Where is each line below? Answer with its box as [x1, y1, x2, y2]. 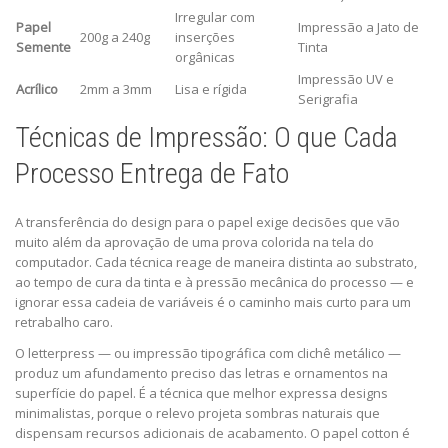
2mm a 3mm [80, 80, 152, 99]
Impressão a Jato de [298, 18, 419, 37]
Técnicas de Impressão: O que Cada [15, 121, 398, 155]
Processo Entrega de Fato [15, 157, 289, 191]
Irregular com [175, 8, 255, 27]
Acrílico [16, 80, 58, 99]
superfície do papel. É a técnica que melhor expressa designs [15, 384, 388, 403]
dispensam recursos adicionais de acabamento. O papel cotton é [15, 424, 410, 443]
